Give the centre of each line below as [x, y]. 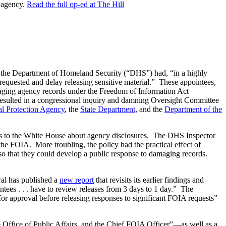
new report [77, 180]
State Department [108, 109]
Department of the [193, 109]
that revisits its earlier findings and [149, 180]
